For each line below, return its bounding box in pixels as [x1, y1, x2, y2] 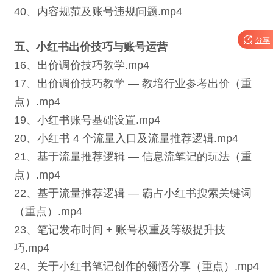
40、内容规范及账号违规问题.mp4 [14, 5, 182, 18]
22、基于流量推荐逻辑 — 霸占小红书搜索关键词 [14, 187, 252, 199]
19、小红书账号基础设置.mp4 [14, 114, 160, 126]
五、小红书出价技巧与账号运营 [14, 41, 168, 53]
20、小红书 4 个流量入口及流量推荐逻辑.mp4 [14, 132, 238, 144]
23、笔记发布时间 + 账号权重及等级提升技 [14, 224, 225, 236]
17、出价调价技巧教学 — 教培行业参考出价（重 [14, 77, 252, 90]
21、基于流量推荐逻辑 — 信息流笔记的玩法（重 [14, 151, 252, 163]
